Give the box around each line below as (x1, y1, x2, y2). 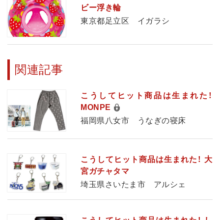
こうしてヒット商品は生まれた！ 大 (81, 155, 213, 164)
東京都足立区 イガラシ (81, 16, 170, 25)
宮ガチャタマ (81, 167, 130, 176)
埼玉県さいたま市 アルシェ (81, 180, 186, 189)
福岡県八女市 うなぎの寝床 (81, 116, 186, 125)
